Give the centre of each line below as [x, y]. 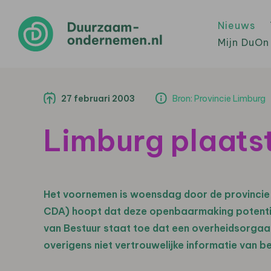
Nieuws [237, 25]
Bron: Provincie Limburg [219, 99]
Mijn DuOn [243, 42]
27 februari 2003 [98, 99]
